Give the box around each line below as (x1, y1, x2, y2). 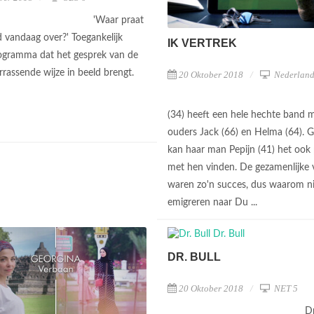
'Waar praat (93, 15, 144, 25)
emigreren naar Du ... (168, 197, 260, 207)
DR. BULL (168, 251, 221, 263)
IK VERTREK (168, 36, 237, 49)
